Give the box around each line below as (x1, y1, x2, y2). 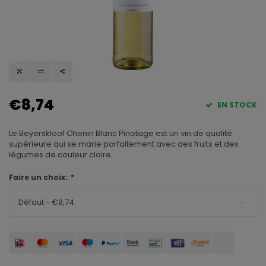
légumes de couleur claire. (9, 149, 113, 161)
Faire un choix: (9, 172, 69, 183)
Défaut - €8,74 (18, 197, 74, 208)
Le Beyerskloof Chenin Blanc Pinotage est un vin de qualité (9, 128, 232, 140)
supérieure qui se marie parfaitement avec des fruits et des (9, 138, 239, 150)
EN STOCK (216, 100, 257, 110)
